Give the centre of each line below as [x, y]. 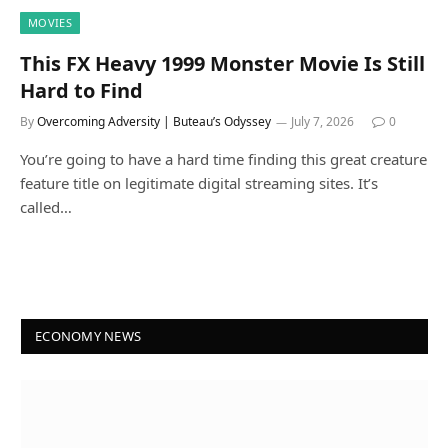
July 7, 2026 [322, 121]
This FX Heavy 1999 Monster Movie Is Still [222, 63]
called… [46, 206]
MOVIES [50, 22]
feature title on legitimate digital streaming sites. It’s [199, 182]
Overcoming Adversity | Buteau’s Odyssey [154, 121]
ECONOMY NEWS [88, 335]
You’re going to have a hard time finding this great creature [223, 158]
